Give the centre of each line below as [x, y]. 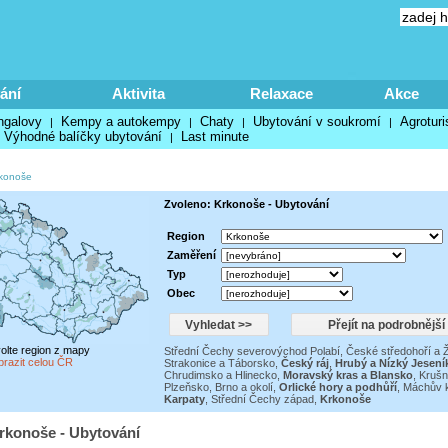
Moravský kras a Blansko [347, 375]
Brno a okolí [243, 387]
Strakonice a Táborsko [219, 363]
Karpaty [184, 399]
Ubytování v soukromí [316, 121]
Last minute [214, 136]
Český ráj [304, 363]
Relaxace [281, 93]
